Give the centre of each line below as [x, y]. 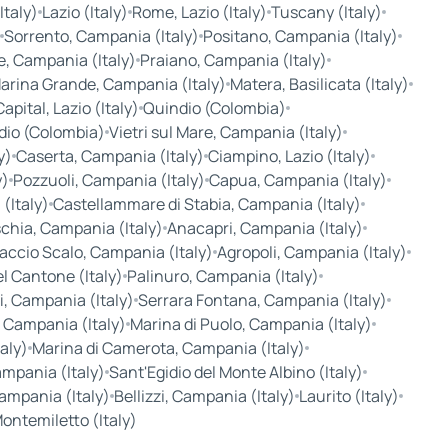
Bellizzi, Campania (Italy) [204, 396]
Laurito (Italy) [348, 396]
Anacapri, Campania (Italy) [264, 228]
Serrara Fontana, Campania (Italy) [262, 300]
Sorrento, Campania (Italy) [101, 36]
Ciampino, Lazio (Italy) [289, 156]
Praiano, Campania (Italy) [233, 60]
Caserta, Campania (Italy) [110, 156]
